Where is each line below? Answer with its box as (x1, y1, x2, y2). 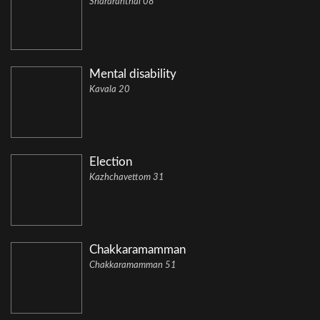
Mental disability (89, 68, 176, 81)
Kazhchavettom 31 (89, 173, 164, 183)
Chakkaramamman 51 (89, 261, 176, 271)
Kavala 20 (89, 85, 130, 95)
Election (89, 156, 132, 169)
